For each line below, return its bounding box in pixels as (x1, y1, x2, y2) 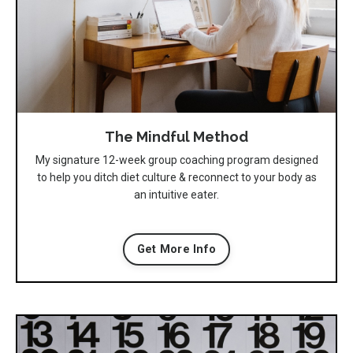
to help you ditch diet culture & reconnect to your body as (36, 170, 317, 184)
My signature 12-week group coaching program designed (35, 153, 318, 166)
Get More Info (136, 242, 217, 256)
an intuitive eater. (134, 188, 219, 201)
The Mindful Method (105, 128, 248, 145)
